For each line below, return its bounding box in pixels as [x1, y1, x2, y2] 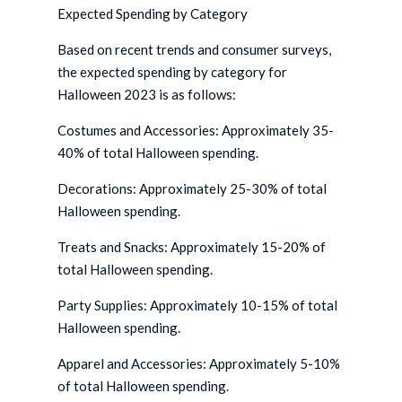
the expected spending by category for [57, 64, 288, 81]
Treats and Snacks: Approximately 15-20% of [57, 239, 327, 256]
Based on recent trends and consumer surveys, [57, 41, 332, 58]
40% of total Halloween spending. [57, 144, 259, 162]
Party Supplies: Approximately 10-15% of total [57, 297, 338, 314]
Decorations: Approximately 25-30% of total [57, 180, 328, 197]
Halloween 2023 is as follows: [57, 86, 237, 103]
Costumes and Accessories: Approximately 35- [57, 122, 335, 139]
